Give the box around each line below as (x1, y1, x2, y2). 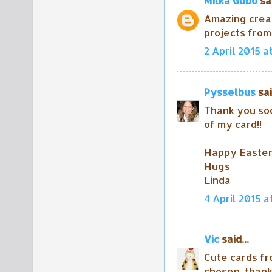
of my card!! (204, 117, 262, 131)
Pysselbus (204, 85, 256, 98)
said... (219, 233, 249, 246)
